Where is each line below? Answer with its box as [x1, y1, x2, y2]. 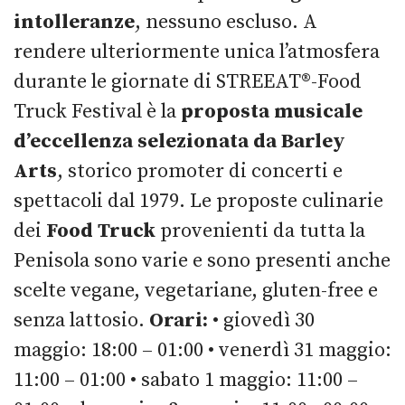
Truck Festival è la [14, 99, 181, 124]
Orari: [149, 307, 208, 333]
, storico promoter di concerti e [57, 158, 343, 184]
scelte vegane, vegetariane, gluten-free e [14, 278, 378, 303]
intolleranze [14, 9, 135, 34]
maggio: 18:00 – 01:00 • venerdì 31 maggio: [14, 337, 391, 363]
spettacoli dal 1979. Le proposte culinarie [14, 188, 383, 213]
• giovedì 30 [208, 307, 315, 333]
